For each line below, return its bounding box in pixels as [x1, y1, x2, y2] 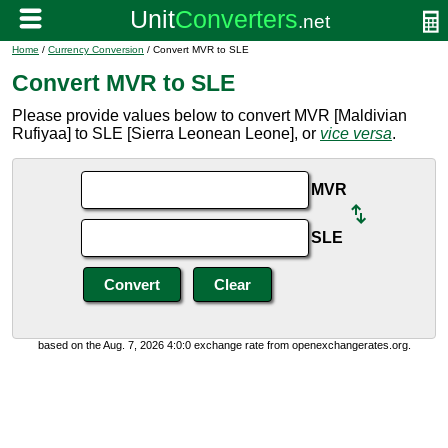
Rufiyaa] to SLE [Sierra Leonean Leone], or [12, 125, 320, 142]
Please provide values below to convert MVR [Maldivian [12, 107, 407, 124]
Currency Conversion [48, 44, 144, 55]
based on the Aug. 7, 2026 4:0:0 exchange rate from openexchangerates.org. [37, 339, 411, 351]
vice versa [320, 125, 392, 142]
